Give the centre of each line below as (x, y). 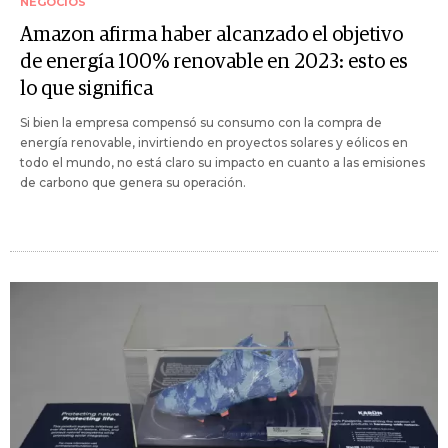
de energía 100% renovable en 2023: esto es (214, 62)
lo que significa (86, 89)
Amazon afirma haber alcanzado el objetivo (211, 35)
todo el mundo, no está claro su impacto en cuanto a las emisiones (222, 163)
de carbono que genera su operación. (133, 183)
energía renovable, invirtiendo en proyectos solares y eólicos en (214, 143)
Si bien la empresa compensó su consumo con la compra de (201, 123)
